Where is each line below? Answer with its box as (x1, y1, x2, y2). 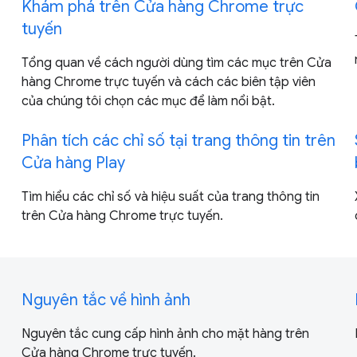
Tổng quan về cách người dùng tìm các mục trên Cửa (21, 54, 331, 71)
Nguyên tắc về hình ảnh (21, 289, 190, 310)
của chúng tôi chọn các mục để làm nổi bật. (21, 92, 275, 109)
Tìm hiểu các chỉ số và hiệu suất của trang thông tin (21, 188, 320, 205)
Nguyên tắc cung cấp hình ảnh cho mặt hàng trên (21, 325, 309, 342)
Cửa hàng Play (21, 152, 125, 173)
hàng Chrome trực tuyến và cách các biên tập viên (21, 73, 316, 90)
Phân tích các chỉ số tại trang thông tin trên (21, 130, 335, 151)
